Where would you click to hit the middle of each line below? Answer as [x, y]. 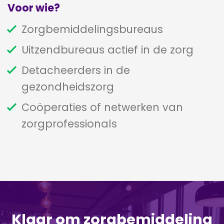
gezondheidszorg [68, 86]
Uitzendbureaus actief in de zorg [107, 49]
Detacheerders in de [76, 70]
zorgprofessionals [69, 123]
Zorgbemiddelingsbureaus [92, 29]
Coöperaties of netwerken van [102, 107]
